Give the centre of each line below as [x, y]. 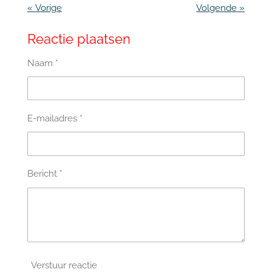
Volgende [217, 8]
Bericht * [45, 174]
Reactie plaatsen [79, 39]
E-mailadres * [55, 119]
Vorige [48, 8]
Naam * [42, 63]
